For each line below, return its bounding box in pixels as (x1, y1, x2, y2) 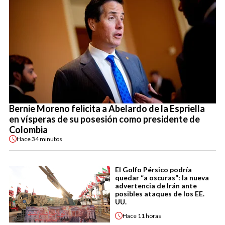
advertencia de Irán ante (115, 181, 197, 190)
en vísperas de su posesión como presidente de (9, 114, 200, 125)
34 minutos (32, 135, 62, 143)
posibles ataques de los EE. (115, 189, 204, 198)
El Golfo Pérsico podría (115, 165, 192, 174)
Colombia (9, 124, 48, 136)
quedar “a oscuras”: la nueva (115, 173, 209, 182)
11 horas (138, 211, 161, 219)
